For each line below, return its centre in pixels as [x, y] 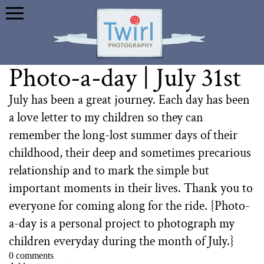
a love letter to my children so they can [106, 118]
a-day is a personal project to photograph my [122, 224]
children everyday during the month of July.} [122, 242]
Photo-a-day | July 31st [125, 78]
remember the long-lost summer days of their [123, 136]
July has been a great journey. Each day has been [130, 100]
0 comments [32, 256]
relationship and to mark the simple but [109, 171]
